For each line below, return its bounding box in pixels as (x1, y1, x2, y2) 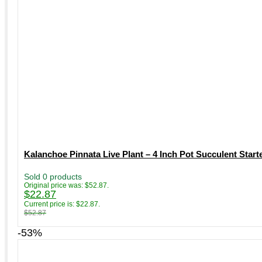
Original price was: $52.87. (24, 181, 109, 189)
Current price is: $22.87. (24, 199, 100, 208)
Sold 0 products (24, 171, 82, 181)
